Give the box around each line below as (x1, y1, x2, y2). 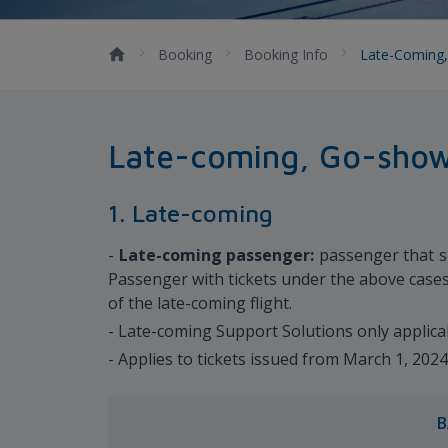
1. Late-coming (108, 198, 273, 227)
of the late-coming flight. (108, 291, 292, 314)
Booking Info (244, 44, 328, 64)
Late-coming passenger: (118, 243, 315, 266)
